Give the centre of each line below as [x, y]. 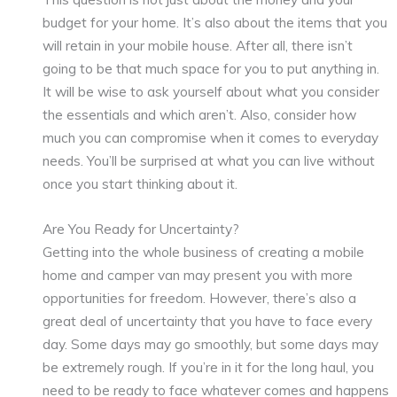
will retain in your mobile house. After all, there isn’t [198, 46]
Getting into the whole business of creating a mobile [204, 252]
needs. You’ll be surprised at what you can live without [209, 161]
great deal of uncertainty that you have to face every [208, 321]
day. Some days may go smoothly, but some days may [211, 344]
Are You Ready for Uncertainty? [141, 229]
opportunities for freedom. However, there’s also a [200, 298]
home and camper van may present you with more [198, 275]
